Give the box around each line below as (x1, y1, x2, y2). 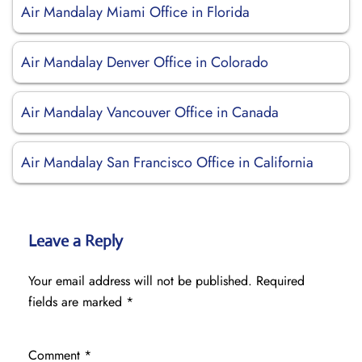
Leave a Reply (28, 231, 123, 251)
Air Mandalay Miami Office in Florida (21, 2, 250, 23)
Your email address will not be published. (28, 271, 252, 290)
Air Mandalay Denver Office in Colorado (21, 52, 268, 73)
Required (256, 271, 305, 290)
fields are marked (28, 293, 126, 311)
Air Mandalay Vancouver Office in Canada (21, 102, 279, 123)
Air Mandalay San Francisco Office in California (21, 152, 314, 173)
